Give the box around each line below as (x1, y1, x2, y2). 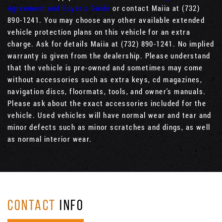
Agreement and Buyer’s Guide (7, 3, 111, 13)
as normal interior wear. (7, 134, 92, 144)
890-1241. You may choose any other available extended (7, 15, 205, 25)
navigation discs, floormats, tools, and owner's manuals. (7, 86, 206, 97)
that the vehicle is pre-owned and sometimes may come (7, 62, 203, 73)
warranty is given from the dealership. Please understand (7, 51, 211, 61)
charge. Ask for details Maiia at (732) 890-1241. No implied (7, 39, 215, 49)
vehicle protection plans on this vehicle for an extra (7, 27, 191, 37)
